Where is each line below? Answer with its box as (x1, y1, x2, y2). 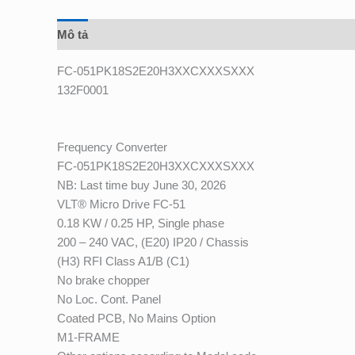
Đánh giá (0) (103, 27, 170, 41)
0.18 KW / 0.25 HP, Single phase (57, 216, 224, 231)
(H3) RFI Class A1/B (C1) (57, 254, 189, 269)
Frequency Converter (57, 140, 167, 155)
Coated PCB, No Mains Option (57, 311, 216, 326)
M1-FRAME (57, 330, 120, 345)
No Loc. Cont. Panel (57, 292, 161, 307)
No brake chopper (57, 273, 150, 288)
